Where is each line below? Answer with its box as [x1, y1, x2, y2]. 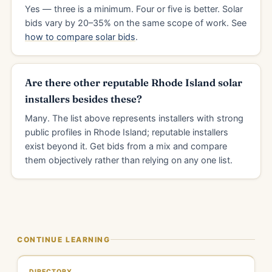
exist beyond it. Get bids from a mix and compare [25, 141, 227, 152]
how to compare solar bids [25, 32, 135, 42]
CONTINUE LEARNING [17, 235, 110, 244]
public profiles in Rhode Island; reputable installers [25, 127, 228, 138]
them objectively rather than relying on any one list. [25, 155, 233, 166]
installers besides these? [25, 93, 142, 105]
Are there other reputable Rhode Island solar [25, 76, 242, 89]
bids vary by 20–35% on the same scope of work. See [25, 18, 246, 29]
